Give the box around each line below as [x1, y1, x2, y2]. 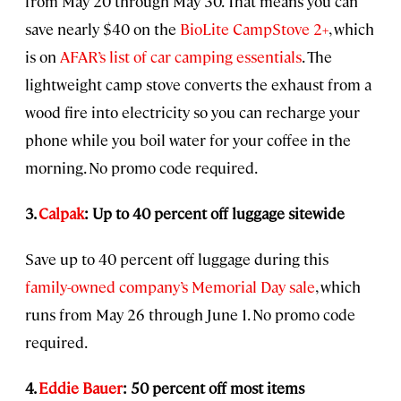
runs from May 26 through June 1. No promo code [25, 304, 355, 325]
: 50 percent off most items [123, 378, 304, 398]
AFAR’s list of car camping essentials [60, 47, 302, 67]
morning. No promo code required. [25, 158, 258, 178]
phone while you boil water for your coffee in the [25, 130, 351, 150]
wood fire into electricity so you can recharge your [25, 102, 360, 123]
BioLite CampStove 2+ [180, 19, 328, 39]
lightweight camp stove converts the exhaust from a [25, 74, 371, 95]
